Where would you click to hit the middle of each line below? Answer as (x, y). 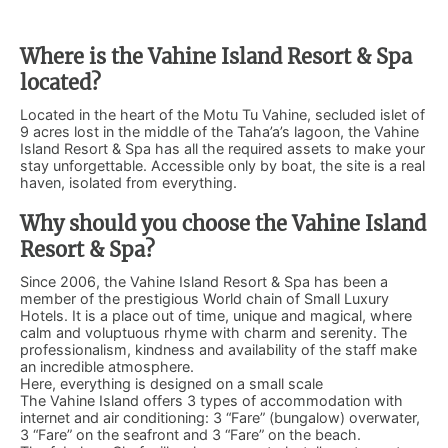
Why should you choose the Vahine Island (223, 223)
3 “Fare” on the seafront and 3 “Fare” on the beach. (190, 434)
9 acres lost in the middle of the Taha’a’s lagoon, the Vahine (219, 131)
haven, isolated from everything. (128, 182)
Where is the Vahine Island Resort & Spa (216, 56)
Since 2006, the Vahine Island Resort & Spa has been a (204, 281)
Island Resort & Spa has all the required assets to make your (222, 148)
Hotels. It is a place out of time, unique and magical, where (216, 315)
